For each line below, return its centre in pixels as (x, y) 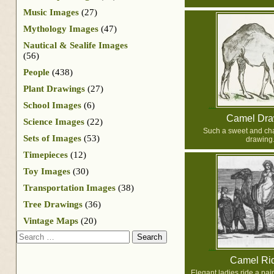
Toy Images (47, 171)
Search (29, 235)
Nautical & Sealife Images (76, 45)
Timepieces (46, 154)
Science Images (54, 121)
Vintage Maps (51, 220)
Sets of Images (52, 138)
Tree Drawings (53, 204)
